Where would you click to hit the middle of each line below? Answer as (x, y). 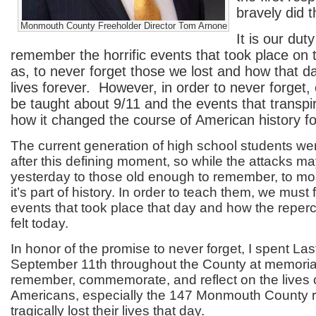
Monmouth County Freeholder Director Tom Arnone (123, 26)
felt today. (39, 223)
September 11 (53, 264)
